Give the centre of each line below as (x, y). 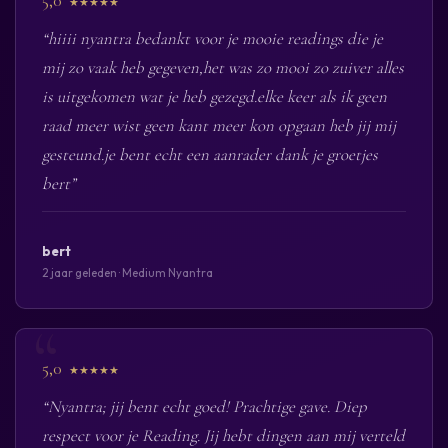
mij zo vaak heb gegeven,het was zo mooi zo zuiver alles (222, 68)
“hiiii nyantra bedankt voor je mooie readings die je (212, 39)
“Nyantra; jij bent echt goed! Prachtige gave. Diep (204, 407)
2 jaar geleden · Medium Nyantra (127, 273)
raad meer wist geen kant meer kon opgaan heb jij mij (218, 126)
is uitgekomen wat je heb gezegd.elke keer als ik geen (214, 97)
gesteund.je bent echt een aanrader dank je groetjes (209, 155)
